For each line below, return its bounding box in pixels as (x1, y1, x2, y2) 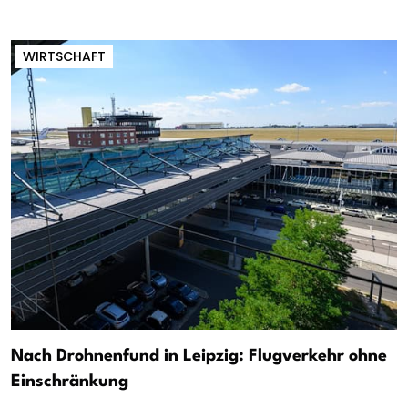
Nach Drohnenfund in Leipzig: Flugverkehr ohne (11, 347, 387, 364)
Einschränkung (11, 372, 128, 390)
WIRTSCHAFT (23, 46, 106, 66)
